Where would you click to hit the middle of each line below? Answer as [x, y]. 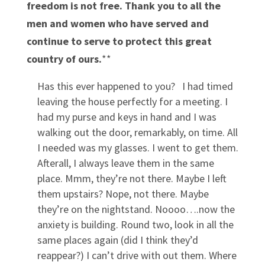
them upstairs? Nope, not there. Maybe [123, 194]
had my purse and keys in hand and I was [127, 117]
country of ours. [64, 59]
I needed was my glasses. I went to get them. [138, 148]
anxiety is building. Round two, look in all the [135, 224]
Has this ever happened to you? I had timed [135, 86]
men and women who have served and [117, 23]
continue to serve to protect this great [119, 41]
